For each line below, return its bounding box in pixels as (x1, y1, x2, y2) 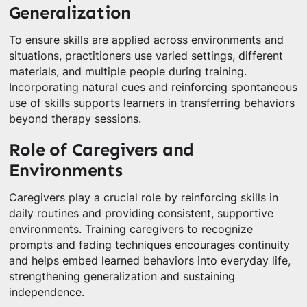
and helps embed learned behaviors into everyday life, (8, 254, 291, 267)
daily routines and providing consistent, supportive (8, 206, 273, 220)
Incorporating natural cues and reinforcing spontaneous (8, 80, 297, 94)
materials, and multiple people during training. (8, 64, 247, 78)
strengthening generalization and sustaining (8, 269, 235, 283)
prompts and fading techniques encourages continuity (8, 238, 290, 251)
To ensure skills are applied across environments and (8, 33, 284, 47)
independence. (8, 285, 84, 299)
